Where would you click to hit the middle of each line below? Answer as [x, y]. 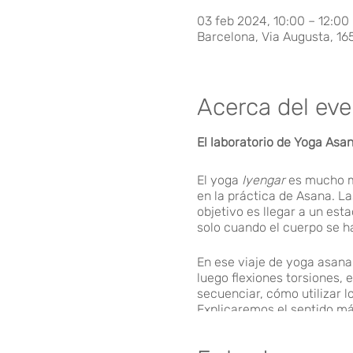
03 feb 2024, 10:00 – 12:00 [273, 21]
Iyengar [264, 180]
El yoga [220, 180]
